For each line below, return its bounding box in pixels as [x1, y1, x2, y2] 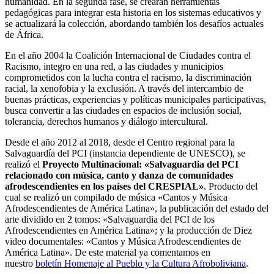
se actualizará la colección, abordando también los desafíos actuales [5, 18, 264, 29]
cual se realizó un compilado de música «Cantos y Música [5, 192, 228, 203]
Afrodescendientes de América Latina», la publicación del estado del [5, 203, 268, 214]
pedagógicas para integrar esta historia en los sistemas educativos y [5, 7, 261, 18]
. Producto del [204, 181, 257, 192]
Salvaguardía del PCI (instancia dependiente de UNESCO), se [5, 148, 245, 159]
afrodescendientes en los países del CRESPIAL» [5, 181, 204, 192]
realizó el [5, 159, 42, 170]
